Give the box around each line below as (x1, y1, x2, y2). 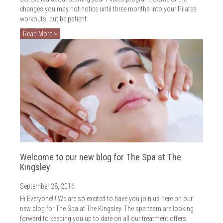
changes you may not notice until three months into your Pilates (20, 4, 197, 13)
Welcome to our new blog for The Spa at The (20, 152, 181, 163)
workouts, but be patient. (20, 14, 88, 23)
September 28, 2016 (20, 182, 75, 191)
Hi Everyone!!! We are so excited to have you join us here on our (20, 195, 193, 203)
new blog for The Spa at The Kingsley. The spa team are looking (20, 205, 194, 213)
